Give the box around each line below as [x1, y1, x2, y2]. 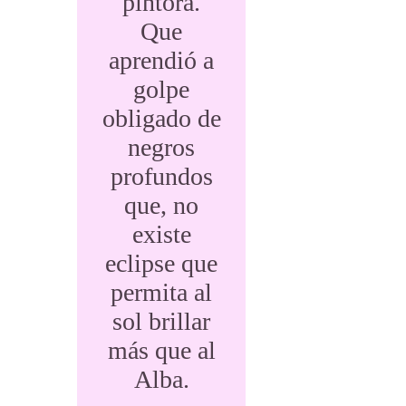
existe [131, 220, 191, 248]
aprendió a [109, 46, 215, 74]
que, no [124, 191, 199, 219]
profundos [110, 162, 213, 190]
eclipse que [105, 249, 218, 277]
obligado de [101, 104, 221, 132]
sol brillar [112, 307, 211, 335]
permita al [111, 278, 213, 306]
